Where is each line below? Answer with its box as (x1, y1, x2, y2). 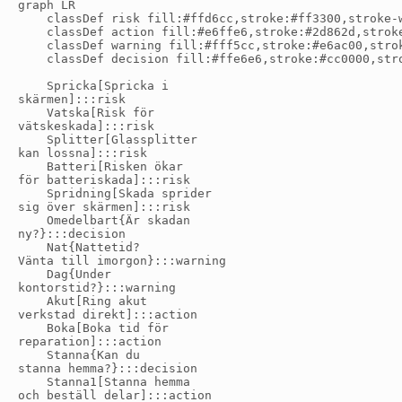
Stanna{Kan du (18, 347, 140, 362)
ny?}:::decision (18, 226, 126, 240)
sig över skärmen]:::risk (18, 199, 190, 214)
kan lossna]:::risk (18, 145, 147, 160)
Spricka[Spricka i (18, 78, 169, 92)
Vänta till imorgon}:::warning (18, 253, 226, 267)
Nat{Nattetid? (18, 240, 140, 254)
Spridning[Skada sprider (18, 186, 212, 200)
